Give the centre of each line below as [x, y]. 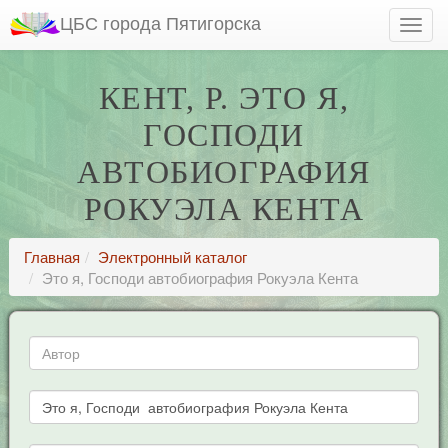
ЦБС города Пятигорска [160, 22]
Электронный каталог [172, 256]
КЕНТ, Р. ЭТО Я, [224, 98]
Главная [51, 256]
